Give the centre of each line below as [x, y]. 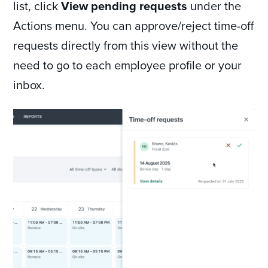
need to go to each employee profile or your [128, 65]
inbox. [29, 85]
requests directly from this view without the [126, 45]
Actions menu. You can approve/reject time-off [134, 26]
